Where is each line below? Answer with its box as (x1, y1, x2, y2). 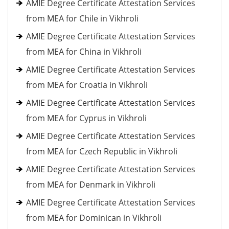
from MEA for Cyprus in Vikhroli (26, 112, 147, 124)
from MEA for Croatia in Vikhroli (26, 79, 148, 90)
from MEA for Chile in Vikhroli (26, 13, 139, 24)
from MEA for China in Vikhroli (26, 46, 142, 57)
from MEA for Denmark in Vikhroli (26, 179, 155, 190)
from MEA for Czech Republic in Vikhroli (26, 146, 177, 157)
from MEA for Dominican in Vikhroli (26, 212, 162, 223)
